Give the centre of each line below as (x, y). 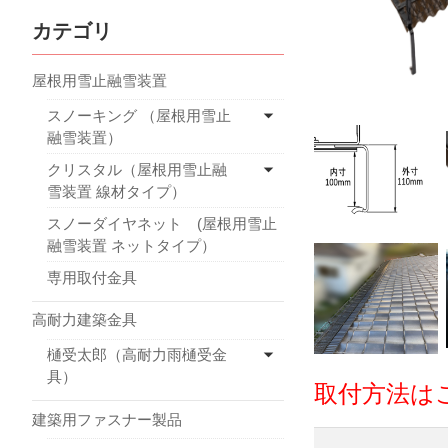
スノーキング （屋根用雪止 (139, 115)
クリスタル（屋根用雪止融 (137, 169)
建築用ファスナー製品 (107, 419)
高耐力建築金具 (84, 319)
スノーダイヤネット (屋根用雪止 (162, 223)
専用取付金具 (92, 277)
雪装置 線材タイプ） (116, 191)
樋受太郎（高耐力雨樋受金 (137, 354)
